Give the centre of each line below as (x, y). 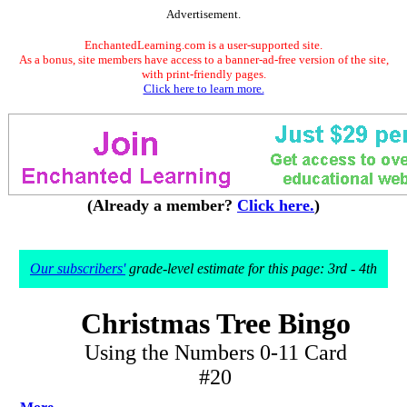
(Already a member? (162, 205)
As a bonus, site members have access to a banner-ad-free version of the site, (203, 60)
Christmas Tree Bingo (215, 323)
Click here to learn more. (203, 89)
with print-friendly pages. (203, 74)
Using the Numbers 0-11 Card (215, 352)
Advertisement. (203, 14)
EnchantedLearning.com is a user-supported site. (203, 45)
